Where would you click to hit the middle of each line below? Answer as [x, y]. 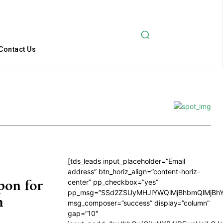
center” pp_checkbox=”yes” [113, 182]
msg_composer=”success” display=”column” [139, 203]
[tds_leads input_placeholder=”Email [126, 161]
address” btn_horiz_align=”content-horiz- [134, 171]
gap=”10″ [83, 213]
